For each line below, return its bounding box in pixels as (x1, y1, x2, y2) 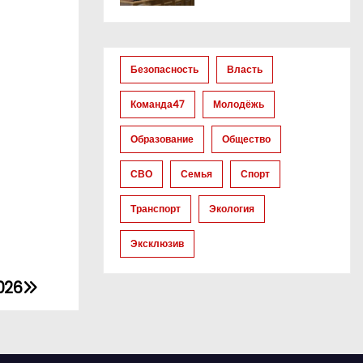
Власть (227, 62, 263, 77)
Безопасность (130, 62, 199, 77)
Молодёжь (213, 97, 264, 112)
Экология (209, 202, 254, 216)
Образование (130, 132, 194, 147)
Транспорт (130, 202, 181, 216)
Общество (222, 132, 271, 147)
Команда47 (130, 97, 185, 112)
